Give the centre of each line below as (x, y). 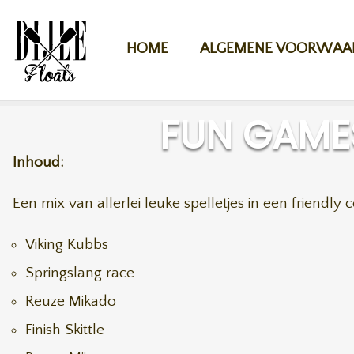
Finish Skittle (65, 330)
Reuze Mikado (71, 301)
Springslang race (80, 273)
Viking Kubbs (67, 245)
